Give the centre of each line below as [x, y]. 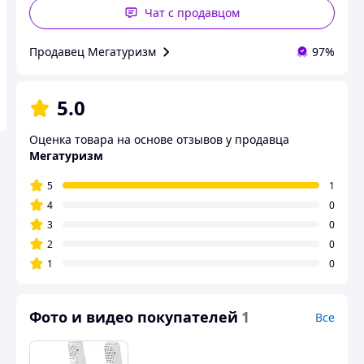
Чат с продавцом [192, 13]
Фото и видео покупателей [134, 317]
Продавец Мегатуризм [93, 52]
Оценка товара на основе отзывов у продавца [159, 139]
